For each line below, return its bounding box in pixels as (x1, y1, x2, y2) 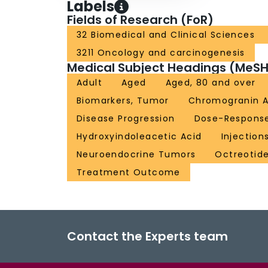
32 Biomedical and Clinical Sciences (77, 29, 255, 41)
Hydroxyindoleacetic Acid (77, 130, 202, 143)
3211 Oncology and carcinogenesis (77, 47, 245, 59)
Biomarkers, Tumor (77, 95, 169, 107)
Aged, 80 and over (165, 77, 256, 89)
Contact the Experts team (67, 228, 228, 245)
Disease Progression (77, 112, 175, 125)
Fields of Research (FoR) (67, 11, 214, 29)
